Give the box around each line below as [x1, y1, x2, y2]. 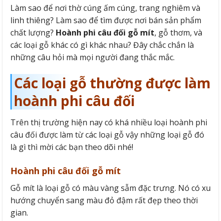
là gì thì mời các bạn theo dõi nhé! [10, 141, 133, 152]
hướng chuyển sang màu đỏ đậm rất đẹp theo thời [10, 194, 198, 206]
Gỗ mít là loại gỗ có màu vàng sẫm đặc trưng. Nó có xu [10, 182, 211, 193]
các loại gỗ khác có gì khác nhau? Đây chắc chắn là [10, 39, 194, 51]
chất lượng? [10, 27, 56, 38]
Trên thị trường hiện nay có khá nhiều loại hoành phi [10, 116, 207, 128]
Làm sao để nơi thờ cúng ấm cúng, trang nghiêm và [10, 2, 200, 14]
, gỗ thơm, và [154, 27, 202, 38]
